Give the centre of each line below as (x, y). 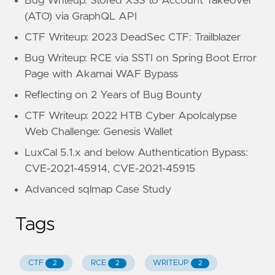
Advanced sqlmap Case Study (98, 189)
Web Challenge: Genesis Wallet (99, 132)
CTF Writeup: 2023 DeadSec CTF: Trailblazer (133, 37)
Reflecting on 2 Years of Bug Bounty (113, 95)
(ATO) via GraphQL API (81, 16)
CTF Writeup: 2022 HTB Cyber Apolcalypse (131, 116)
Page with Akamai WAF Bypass (101, 74)
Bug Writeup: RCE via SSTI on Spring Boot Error (141, 58)
